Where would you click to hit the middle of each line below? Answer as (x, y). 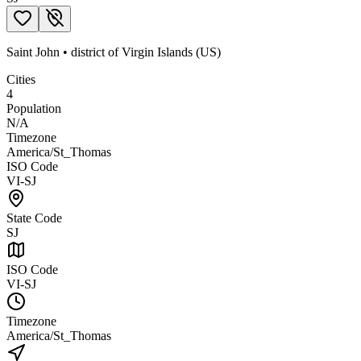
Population (34, 108)
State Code (34, 218)
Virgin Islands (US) (171, 52)
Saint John (33, 52)
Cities (21, 79)
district (88, 52)
